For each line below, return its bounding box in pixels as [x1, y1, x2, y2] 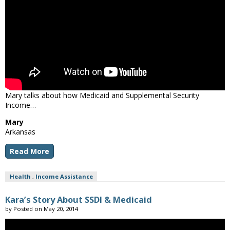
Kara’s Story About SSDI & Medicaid [5, 194, 152, 205]
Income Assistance [35, 172, 93, 180]
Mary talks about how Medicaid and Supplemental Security [5, 90, 199, 100]
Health [9, 172, 31, 180]
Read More [10, 146, 49, 156]
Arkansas [5, 126, 35, 137]
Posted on [13, 204, 44, 213]
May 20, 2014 [44, 204, 78, 213]
